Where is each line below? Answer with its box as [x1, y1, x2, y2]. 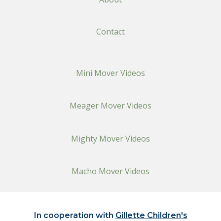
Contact [96, 26, 125, 37]
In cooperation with [34, 211, 115, 220]
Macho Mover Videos [72, 166, 149, 177]
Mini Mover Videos [76, 68, 145, 79]
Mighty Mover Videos [71, 133, 150, 144]
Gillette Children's [115, 211, 187, 220]
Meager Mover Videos [70, 100, 151, 111]
